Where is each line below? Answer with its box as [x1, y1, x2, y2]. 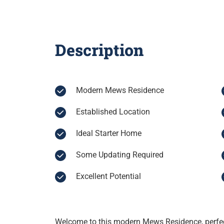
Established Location [75, 107, 150, 117]
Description [54, 39, 143, 61]
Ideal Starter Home [75, 128, 141, 138]
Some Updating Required [75, 150, 163, 160]
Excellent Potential [75, 171, 141, 181]
